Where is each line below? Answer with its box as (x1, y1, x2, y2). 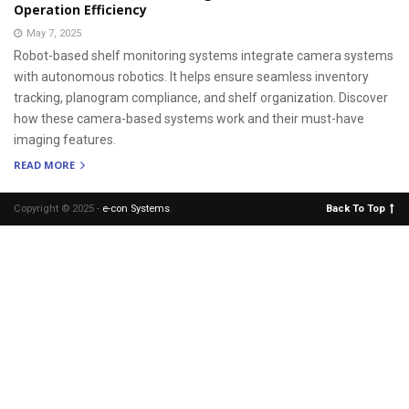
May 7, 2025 (26, 26, 81, 39)
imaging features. (14, 131, 116, 147)
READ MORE (14, 158, 78, 173)
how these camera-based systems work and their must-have (14, 110, 364, 126)
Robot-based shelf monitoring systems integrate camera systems (14, 47, 393, 63)
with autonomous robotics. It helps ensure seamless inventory (14, 68, 369, 84)
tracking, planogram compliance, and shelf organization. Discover (14, 89, 388, 105)
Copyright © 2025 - (14, 202, 102, 215)
